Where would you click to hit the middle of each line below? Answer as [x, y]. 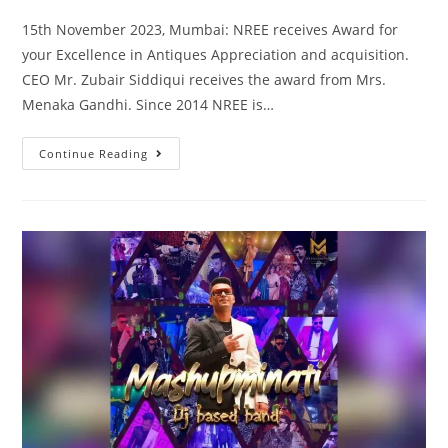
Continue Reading [94, 153]
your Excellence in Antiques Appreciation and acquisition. [216, 54]
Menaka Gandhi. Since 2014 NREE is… [148, 104]
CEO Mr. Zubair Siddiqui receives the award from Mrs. [204, 79]
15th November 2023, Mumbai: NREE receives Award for [210, 29]
